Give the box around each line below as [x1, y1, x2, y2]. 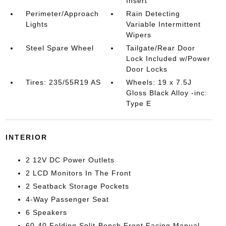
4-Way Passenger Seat [25, 195, 109, 203]
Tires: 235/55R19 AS [25, 78, 101, 86]
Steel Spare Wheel [25, 44, 94, 52]
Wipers [126, 31, 152, 39]
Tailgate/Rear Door [126, 44, 196, 52]
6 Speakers [25, 208, 67, 216]
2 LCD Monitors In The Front [25, 169, 131, 177]
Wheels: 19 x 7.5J [126, 78, 192, 86]
